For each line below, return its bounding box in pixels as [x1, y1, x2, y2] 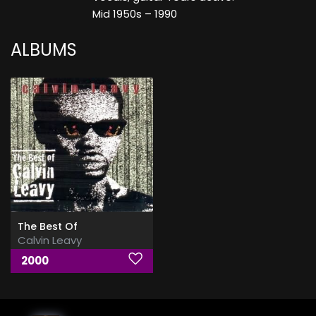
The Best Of [18, 219, 78, 234]
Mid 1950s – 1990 [92, 6, 177, 22]
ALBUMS [11, 38, 77, 62]
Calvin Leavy [18, 233, 82, 248]
